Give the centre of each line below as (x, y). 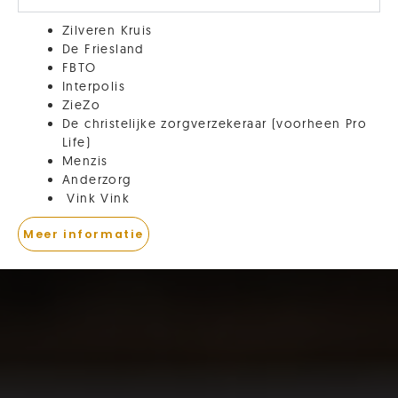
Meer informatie (84, 234)
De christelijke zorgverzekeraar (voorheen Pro (215, 123)
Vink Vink (96, 198)
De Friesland (103, 49)
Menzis (85, 161)
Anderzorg (99, 179)
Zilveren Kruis (107, 30)
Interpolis (94, 86)
